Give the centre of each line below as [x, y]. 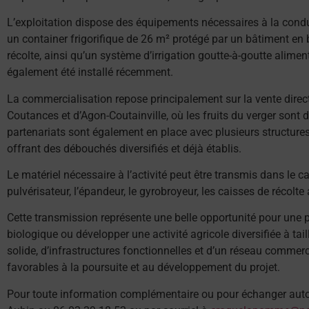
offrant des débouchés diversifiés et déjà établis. [124, 148]
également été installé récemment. [90, 72]
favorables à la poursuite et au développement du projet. [143, 268]
